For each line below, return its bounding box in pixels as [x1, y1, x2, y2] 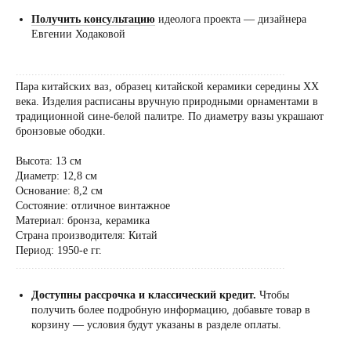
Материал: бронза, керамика [16, 215, 150, 227]
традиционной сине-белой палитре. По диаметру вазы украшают [16, 110, 324, 123]
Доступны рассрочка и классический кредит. [31, 289, 259, 302]
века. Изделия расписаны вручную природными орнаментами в [16, 96, 318, 108]
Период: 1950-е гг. [16, 244, 102, 257]
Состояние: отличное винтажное [16, 200, 170, 212]
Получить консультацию [31, 13, 155, 26]
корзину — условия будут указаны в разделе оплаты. [31, 319, 281, 331]
